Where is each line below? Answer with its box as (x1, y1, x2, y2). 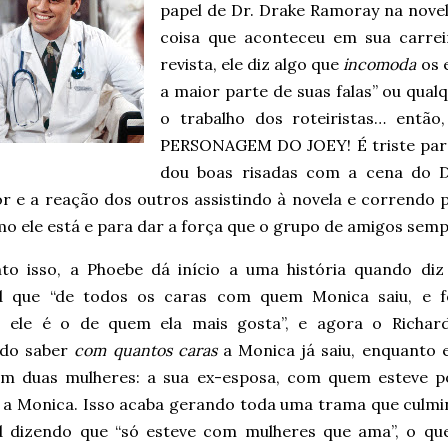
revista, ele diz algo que (160, 54, 344, 74)
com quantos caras (74, 340, 217, 360)
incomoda (343, 54, 417, 74)
